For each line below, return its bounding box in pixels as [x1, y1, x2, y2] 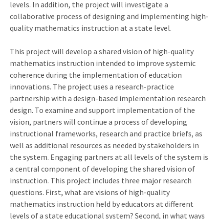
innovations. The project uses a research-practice [10, 81, 174, 91]
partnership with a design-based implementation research [10, 93, 206, 103]
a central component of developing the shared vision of [10, 163, 195, 174]
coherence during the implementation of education [10, 69, 182, 80]
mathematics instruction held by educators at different [10, 198, 194, 209]
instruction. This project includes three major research [10, 175, 192, 185]
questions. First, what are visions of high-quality [10, 187, 170, 197]
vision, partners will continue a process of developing [10, 116, 187, 127]
